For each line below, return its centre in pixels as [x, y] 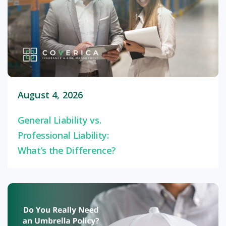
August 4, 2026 [50, 95]
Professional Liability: [63, 135]
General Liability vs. [60, 120]
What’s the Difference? [67, 151]
